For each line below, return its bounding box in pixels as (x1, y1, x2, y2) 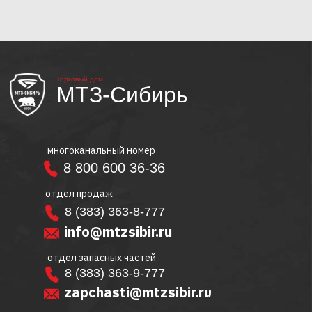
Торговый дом (56, 75, 103, 83)
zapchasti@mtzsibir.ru (63, 283, 212, 302)
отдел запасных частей (47, 251, 156, 264)
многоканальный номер (47, 144, 155, 157)
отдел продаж (45, 187, 113, 200)
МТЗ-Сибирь (56, 82, 188, 107)
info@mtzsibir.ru (64, 222, 172, 241)
